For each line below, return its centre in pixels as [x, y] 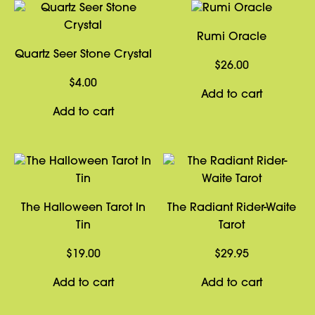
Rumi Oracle [232, 37]
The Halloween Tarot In [83, 208]
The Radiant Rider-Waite [232, 208]
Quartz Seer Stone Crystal [83, 55]
